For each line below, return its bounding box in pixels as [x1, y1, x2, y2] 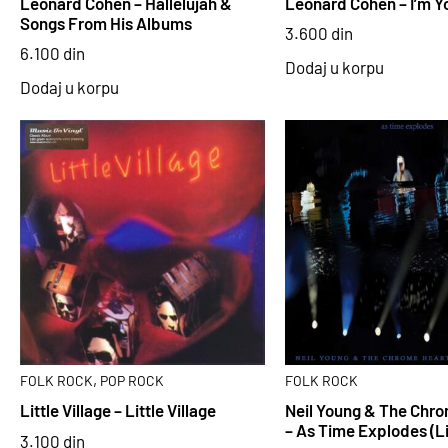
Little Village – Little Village [20, 400, 216, 421]
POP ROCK [100, 371, 164, 389]
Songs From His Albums [20, 12, 192, 33]
